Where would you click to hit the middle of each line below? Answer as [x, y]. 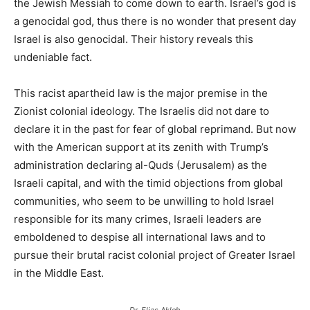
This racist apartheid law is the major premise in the [141, 93]
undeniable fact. [53, 57]
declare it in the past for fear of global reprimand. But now [155, 129]
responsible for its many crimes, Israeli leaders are [138, 219]
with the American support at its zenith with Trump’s [141, 147]
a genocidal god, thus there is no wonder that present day [155, 21]
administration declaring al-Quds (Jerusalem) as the [140, 165]
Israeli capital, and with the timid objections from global [148, 183]
